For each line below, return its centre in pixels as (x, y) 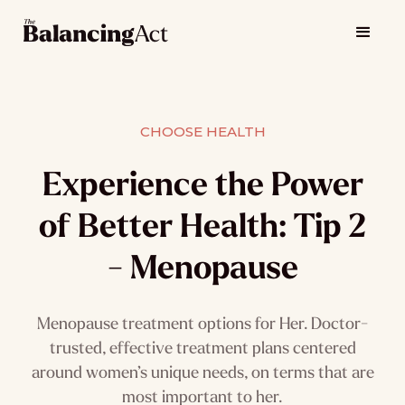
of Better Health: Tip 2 (202, 226)
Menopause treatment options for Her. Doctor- (202, 323)
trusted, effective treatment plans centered (202, 347)
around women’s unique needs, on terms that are (202, 372)
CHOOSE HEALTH (202, 132)
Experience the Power (202, 184)
